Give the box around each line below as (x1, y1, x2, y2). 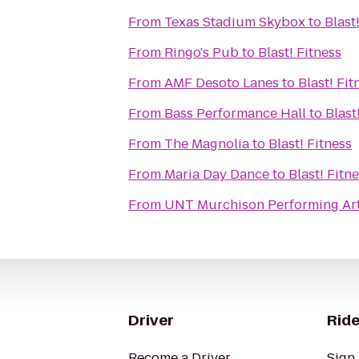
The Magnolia (164, 135, 249, 153)
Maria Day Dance (164, 165, 269, 184)
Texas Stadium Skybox (164, 13, 305, 31)
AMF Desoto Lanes (164, 74, 279, 92)
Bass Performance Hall (164, 104, 306, 123)
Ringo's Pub (164, 43, 239, 62)
